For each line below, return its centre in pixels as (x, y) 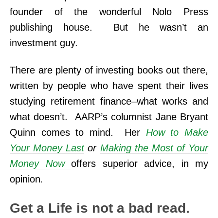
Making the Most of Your (154, 148)
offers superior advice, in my (140, 164)
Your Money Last (47, 148)
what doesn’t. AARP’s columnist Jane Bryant (109, 117)
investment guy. (45, 43)
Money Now (37, 164)
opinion (25, 179)
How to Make (177, 133)
